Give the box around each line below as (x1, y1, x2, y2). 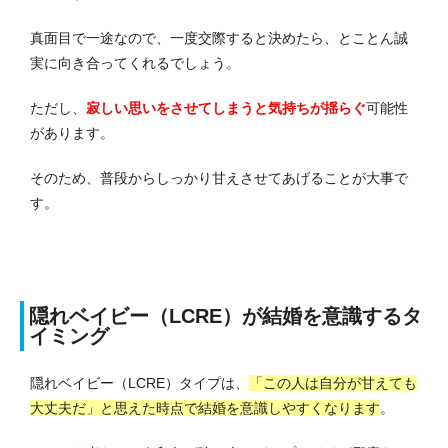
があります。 (30, 124, 114, 141)
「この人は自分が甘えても (249, 374, 417, 391)
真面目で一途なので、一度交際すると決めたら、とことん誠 (30, 29, 408, 46)
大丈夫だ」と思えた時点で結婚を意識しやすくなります (30, 399, 380, 416)
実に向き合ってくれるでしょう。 (30, 54, 240, 71)
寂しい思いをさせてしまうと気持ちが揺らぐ (86, 99, 366, 116)
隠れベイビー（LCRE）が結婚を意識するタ (29, 304, 422, 327)
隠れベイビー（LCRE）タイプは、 (30, 374, 249, 391)
